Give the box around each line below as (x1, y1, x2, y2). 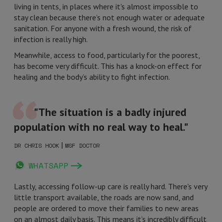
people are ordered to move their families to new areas (14, 203, 199, 213)
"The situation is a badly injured (34, 105, 186, 119)
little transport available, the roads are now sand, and (14, 192, 194, 202)
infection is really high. (14, 34, 88, 44)
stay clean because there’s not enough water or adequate (14, 12, 205, 22)
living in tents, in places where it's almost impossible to (14, 1, 198, 11)
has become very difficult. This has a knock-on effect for (14, 61, 202, 71)
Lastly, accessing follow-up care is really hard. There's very (14, 181, 207, 191)
